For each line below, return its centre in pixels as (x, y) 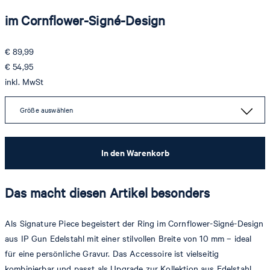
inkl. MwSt (24, 81)
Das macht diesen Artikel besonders (108, 192)
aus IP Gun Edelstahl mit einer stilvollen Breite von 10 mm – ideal (128, 239)
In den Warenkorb (135, 152)
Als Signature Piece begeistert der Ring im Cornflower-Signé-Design (134, 224)
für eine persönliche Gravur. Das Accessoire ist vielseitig (112, 254)
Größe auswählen (47, 110)
